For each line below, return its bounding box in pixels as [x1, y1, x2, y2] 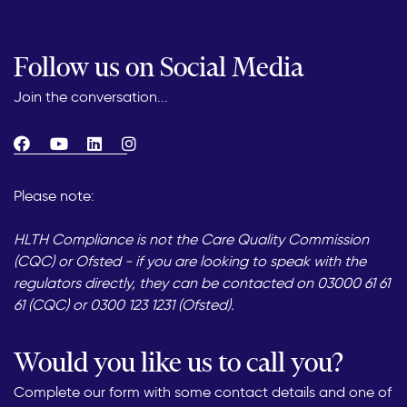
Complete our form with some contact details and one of [14, 383, 392, 402]
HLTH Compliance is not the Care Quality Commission [14, 231, 369, 249]
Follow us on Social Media [14, 50, 303, 84]
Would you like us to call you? [14, 345, 343, 380]
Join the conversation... [14, 88, 168, 106]
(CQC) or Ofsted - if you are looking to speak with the [14, 253, 366, 271]
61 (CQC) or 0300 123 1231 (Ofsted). [14, 296, 234, 314]
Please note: [14, 187, 94, 205]
